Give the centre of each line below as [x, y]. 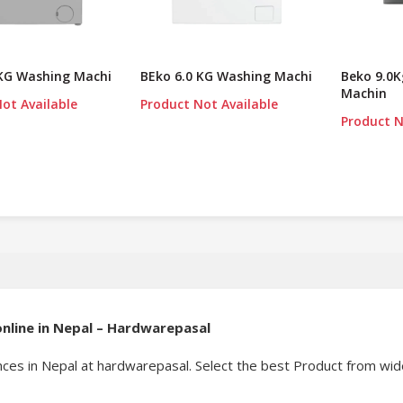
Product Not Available [210, 104]
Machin [364, 94]
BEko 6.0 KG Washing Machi [227, 76]
